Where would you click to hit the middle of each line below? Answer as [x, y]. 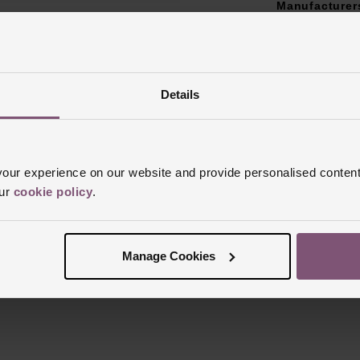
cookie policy [53, 192]
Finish [296, 31]
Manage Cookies [168, 256]
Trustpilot [180, 242]
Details [180, 94]
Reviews [180, 184]
